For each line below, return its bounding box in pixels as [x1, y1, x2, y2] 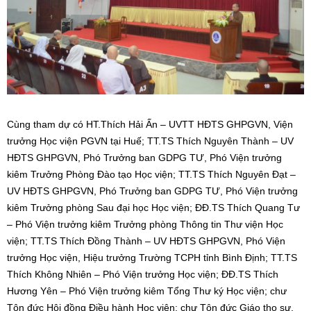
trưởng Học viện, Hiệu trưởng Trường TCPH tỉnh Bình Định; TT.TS [7, 252, 297, 264]
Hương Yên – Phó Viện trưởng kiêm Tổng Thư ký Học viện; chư [7, 285, 287, 297]
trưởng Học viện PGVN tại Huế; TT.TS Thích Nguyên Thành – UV [7, 135, 294, 147]
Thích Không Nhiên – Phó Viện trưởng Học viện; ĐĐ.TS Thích [7, 269, 278, 280]
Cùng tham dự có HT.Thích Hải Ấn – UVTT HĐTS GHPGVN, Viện [7, 119, 293, 131]
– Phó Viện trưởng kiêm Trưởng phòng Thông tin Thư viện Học [7, 219, 283, 230]
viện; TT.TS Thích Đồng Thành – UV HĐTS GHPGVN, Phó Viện [7, 235, 285, 247]
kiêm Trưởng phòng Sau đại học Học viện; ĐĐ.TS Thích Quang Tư [7, 202, 300, 214]
